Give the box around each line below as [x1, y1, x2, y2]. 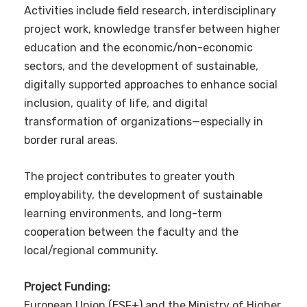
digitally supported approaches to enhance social [24, 78, 278, 92]
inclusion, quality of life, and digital [24, 97, 208, 110]
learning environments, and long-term [24, 207, 222, 221]
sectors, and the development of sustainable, [24, 60, 258, 73]
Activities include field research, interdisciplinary [24, 4, 276, 18]
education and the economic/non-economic [24, 41, 253, 55]
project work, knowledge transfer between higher [24, 23, 280, 36]
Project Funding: [24, 280, 110, 294]
